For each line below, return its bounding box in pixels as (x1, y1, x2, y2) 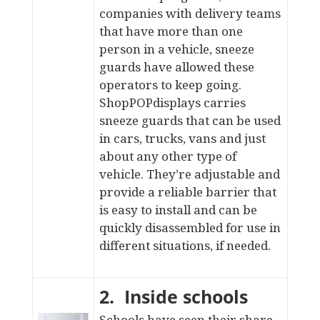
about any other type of (99, 148, 236, 164)
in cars (99, 130, 139, 146)
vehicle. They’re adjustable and (99, 166, 280, 182)
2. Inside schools (99, 284, 248, 309)
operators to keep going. (99, 76, 241, 93)
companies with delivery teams (99, 5, 281, 21)
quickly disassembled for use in (99, 219, 281, 236)
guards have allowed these (99, 59, 254, 75)
